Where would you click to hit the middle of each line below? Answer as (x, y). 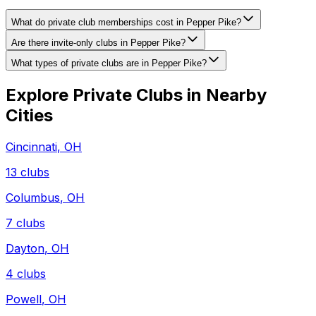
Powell (24, 299)
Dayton (25, 248)
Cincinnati (31, 146)
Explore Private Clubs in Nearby (136, 95)
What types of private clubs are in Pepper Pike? (109, 63)
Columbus (33, 197)
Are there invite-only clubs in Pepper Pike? (98, 42)
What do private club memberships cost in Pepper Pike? (126, 22)
